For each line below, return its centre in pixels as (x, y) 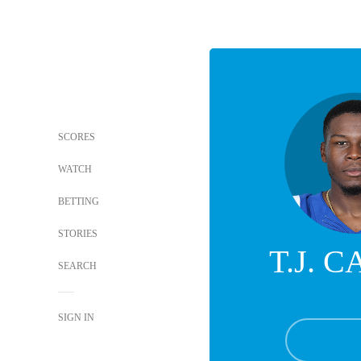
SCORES (77, 137)
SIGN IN (76, 317)
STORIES (78, 234)
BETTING (79, 201)
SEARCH (79, 266)
